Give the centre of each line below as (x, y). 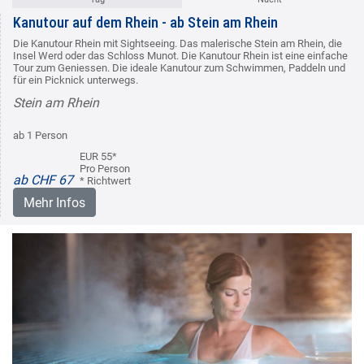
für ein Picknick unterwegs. (76, 80)
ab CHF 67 (43, 180)
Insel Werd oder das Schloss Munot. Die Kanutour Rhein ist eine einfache (180, 56)
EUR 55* (98, 157)
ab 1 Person (40, 136)
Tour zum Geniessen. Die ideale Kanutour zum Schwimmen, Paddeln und (179, 68)
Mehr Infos (54, 203)
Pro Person (105, 169)
